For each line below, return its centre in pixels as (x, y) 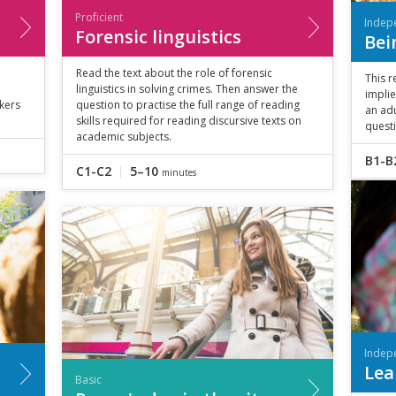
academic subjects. (123, 136)
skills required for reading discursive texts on (188, 120)
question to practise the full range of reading (187, 104)
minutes (179, 172)
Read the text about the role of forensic (174, 72)
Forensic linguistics (158, 36)
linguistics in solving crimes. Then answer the (187, 88)
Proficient (99, 17)
